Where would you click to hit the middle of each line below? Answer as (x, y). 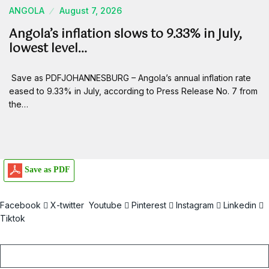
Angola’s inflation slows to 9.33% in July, (125, 35)
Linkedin (240, 205)
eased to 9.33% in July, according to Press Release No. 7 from (133, 91)
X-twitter (67, 205)
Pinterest (149, 205)
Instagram (195, 205)
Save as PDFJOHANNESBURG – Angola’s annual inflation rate (130, 78)
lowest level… (48, 49)
